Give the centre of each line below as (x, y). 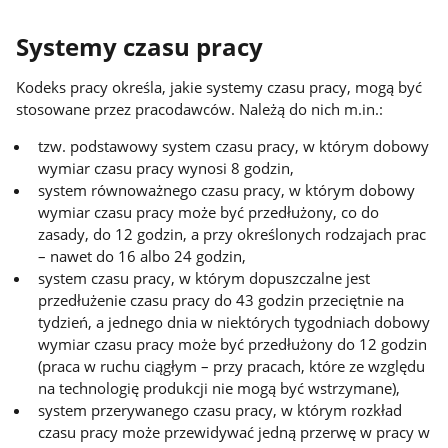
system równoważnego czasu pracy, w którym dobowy (227, 189)
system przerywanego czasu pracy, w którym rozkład (220, 409)
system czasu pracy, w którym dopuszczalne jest (204, 277)
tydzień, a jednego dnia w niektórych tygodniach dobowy (234, 321)
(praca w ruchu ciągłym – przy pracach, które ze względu (232, 365)
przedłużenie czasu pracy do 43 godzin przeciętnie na (221, 299)
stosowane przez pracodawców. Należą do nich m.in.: (202, 109)
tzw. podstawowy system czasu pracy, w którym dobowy (234, 145)
